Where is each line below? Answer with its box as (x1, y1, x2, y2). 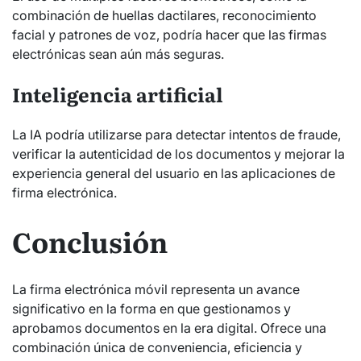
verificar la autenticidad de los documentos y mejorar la (12, 145, 345, 162)
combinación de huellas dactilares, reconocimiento (12, 6, 317, 23)
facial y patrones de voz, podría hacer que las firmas (12, 26, 326, 43)
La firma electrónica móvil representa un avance (12, 280, 300, 297)
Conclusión (12, 220, 168, 261)
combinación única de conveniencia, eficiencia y (12, 338, 302, 355)
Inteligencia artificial (12, 79, 223, 108)
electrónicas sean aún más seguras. (12, 45, 224, 62)
